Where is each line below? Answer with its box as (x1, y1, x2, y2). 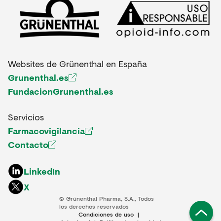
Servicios (8, 110, 44, 123)
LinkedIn (24, 164, 60, 178)
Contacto (8, 138, 48, 151)
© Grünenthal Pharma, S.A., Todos (59, 194, 154, 203)
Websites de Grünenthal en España (8, 57, 147, 70)
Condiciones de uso (78, 210, 134, 219)
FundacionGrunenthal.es (8, 84, 113, 98)
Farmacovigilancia (8, 124, 85, 137)
